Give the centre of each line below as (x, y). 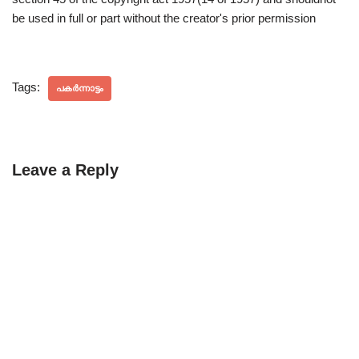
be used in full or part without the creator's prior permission (164, 18)
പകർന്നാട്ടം (80, 88)
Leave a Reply (65, 169)
